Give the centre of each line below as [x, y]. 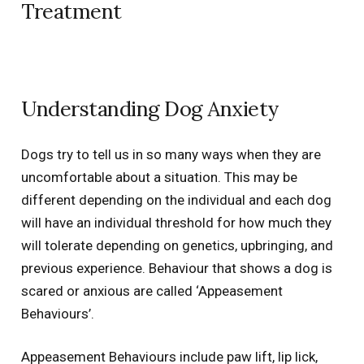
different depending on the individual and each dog [176, 199]
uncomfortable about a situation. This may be [159, 177]
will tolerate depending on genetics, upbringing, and [177, 245]
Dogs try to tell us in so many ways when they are [171, 154]
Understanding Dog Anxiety [152, 109]
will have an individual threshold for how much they [176, 222]
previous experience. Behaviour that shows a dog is [176, 268]
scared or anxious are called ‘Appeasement [152, 290]
